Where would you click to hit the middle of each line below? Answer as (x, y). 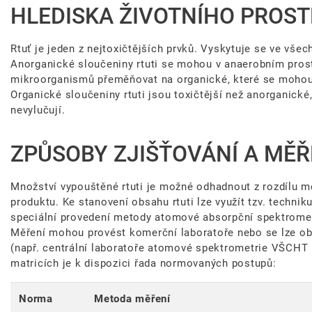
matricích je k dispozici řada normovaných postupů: (143, 264)
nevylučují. (38, 110)
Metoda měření (132, 299)
